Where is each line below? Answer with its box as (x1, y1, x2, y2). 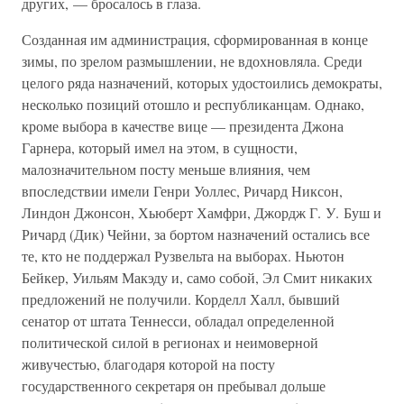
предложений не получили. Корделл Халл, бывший (22, 289, 340, 308)
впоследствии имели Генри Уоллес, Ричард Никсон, (22, 181, 343, 200)
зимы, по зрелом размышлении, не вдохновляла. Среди (22, 51, 363, 70)
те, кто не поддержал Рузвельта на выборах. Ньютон (22, 246, 344, 265)
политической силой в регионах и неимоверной (22, 333, 318, 352)
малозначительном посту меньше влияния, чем (22, 160, 310, 179)
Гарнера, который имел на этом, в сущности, (22, 138, 298, 157)
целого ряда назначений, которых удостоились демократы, (22, 73, 382, 92)
